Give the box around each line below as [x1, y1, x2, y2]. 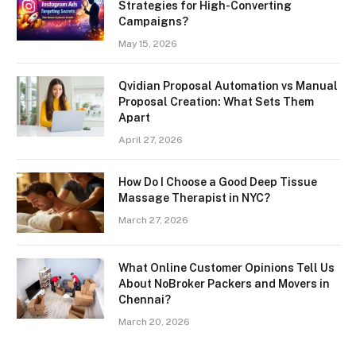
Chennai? [118, 293, 171, 307]
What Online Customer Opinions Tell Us [118, 261, 335, 275]
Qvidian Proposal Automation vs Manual [118, 79, 338, 93]
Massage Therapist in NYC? [118, 192, 270, 205]
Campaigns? [118, 15, 188, 29]
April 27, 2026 [118, 134, 183, 146]
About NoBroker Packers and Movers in [118, 277, 330, 291]
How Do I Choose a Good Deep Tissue [118, 176, 317, 189]
